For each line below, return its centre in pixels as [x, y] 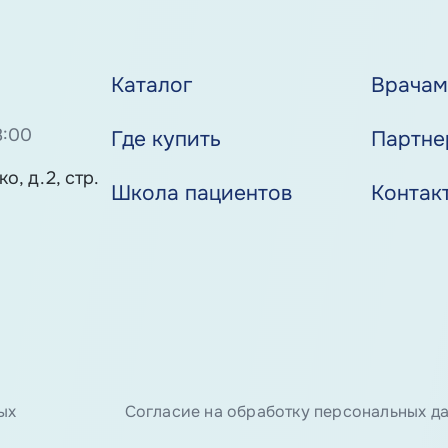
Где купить [166, 139]
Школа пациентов [202, 192]
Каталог [152, 85]
